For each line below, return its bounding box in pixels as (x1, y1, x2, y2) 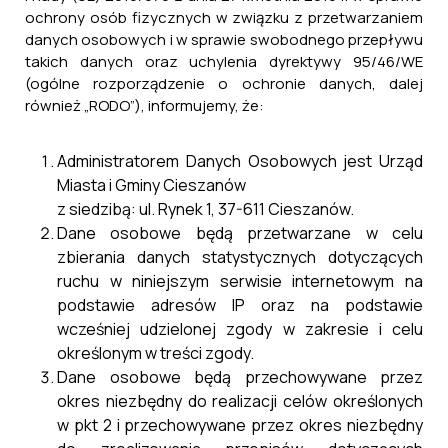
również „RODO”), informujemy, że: (25, 95, 264, 116)
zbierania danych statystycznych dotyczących (57, 246, 423, 268)
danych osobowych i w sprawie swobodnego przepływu (25, 29, 423, 50)
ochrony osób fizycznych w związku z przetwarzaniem (25, 7, 423, 28)
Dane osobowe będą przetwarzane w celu (57, 222, 423, 244)
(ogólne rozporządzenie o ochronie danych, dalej (25, 73, 423, 94)
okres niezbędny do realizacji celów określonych (57, 390, 423, 412)
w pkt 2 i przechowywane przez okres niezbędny (57, 414, 423, 436)
